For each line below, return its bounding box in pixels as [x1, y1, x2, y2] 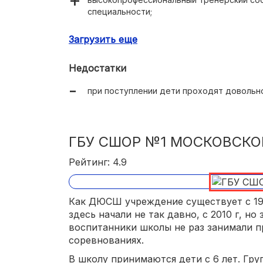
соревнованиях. [69, 234, 144, 247]
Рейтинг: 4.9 [69, 156, 127, 168]
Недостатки [69, 62, 126, 74]
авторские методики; [87, 26, 176, 36]
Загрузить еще [69, 33, 137, 45]
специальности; [87, 6, 152, 16]
